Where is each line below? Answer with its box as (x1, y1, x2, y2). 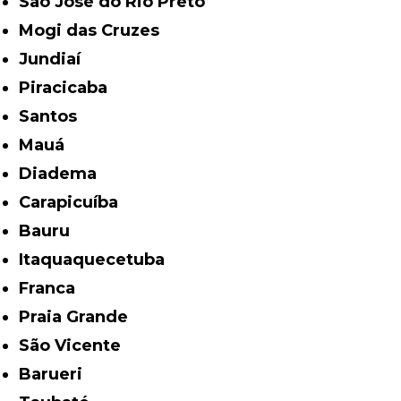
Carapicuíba (30, 192, 119, 213)
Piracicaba (30, 78, 108, 98)
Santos (30, 107, 78, 127)
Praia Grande (30, 307, 129, 328)
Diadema (32, 164, 98, 184)
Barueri (31, 364, 83, 385)
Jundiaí (28, 49, 81, 70)
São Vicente (30, 336, 122, 356)
